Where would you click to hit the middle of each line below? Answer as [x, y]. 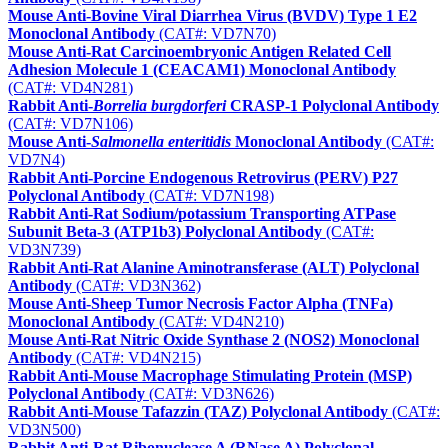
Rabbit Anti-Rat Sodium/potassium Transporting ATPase [202, 214]
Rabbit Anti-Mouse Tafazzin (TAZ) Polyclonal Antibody [198, 412]
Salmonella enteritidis [161, 142]
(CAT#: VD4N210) [219, 322]
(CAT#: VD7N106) [70, 124]
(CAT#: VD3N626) [209, 394]
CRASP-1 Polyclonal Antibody [332, 106]
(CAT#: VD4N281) [70, 88]
